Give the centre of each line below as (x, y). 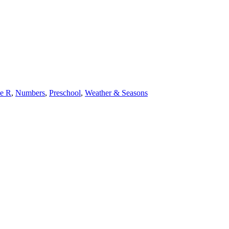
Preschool (65, 93)
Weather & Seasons (116, 93)
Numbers (30, 93)
